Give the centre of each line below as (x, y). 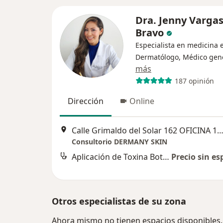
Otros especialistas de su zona (119, 201)
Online (142, 101)
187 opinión (194, 81)
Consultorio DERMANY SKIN (119, 142)
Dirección (86, 101)
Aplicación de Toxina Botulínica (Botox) (166, 157)
